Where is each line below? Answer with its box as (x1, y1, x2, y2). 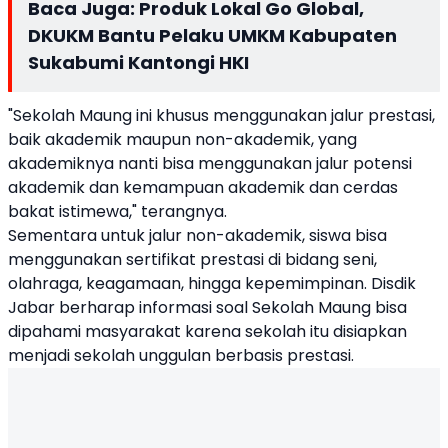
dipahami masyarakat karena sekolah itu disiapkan (8, 320, 407, 343)
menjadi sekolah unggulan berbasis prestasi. (8, 344, 358, 367)
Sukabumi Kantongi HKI (28, 50, 249, 75)
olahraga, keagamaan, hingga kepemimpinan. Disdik (8, 272, 416, 295)
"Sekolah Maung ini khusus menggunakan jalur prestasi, (8, 104, 435, 127)
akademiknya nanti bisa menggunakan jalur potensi (8, 152, 412, 175)
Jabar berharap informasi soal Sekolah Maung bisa (8, 296, 407, 319)
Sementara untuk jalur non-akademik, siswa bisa (8, 224, 387, 247)
